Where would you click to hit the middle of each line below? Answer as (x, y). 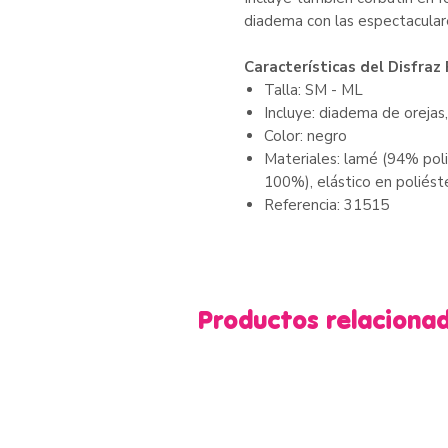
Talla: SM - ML (313, 90)
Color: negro (305, 136)
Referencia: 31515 (326, 205)
